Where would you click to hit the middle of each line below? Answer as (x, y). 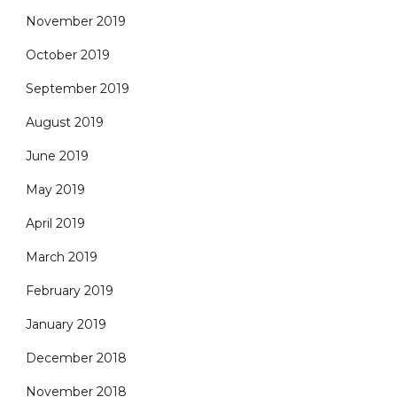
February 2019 (70, 291)
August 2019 (65, 122)
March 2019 (62, 257)
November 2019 (76, 21)
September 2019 (78, 89)
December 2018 (76, 358)
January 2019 (66, 324)
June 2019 (57, 156)
